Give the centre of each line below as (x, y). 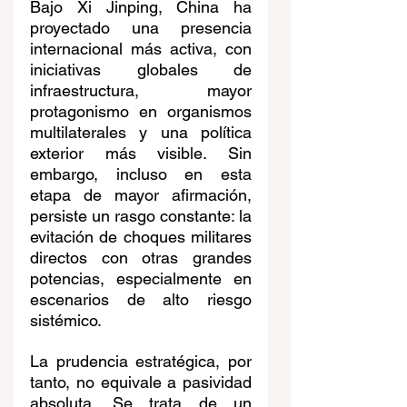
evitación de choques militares (141, 237)
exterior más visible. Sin (141, 154)
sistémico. (66, 321)
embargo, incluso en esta (141, 174)
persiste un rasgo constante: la (141, 216)
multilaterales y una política (141, 133)
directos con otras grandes (141, 258)
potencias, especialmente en (141, 279)
